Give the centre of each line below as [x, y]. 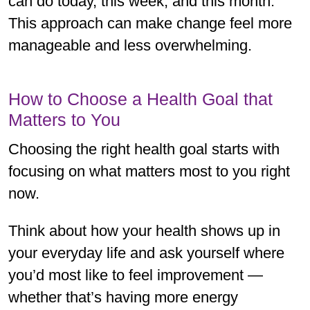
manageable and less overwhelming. [130, 45]
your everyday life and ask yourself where [146, 253]
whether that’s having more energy [123, 297]
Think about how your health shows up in [144, 230]
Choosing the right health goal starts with [144, 149]
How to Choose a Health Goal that [140, 99]
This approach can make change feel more [150, 23]
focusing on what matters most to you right [149, 171]
